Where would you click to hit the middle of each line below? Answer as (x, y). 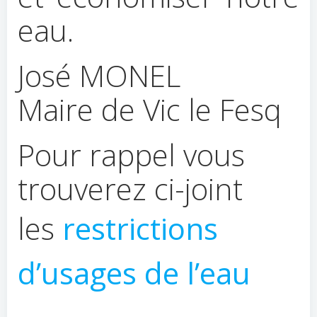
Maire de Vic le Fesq (150, 109)
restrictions (136, 228)
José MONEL (99, 75)
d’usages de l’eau (134, 273)
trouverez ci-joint (130, 189)
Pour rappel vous (131, 155)
